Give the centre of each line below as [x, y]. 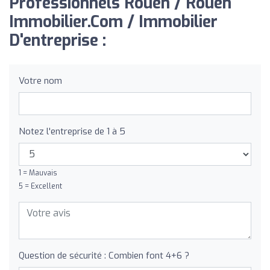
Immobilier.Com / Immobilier [113, 22]
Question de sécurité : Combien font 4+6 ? [104, 255]
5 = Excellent [40, 186]
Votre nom [40, 80]
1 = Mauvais [38, 173]
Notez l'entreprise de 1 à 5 [72, 131]
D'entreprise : [58, 40]
